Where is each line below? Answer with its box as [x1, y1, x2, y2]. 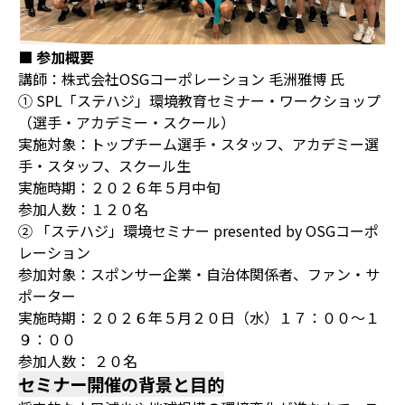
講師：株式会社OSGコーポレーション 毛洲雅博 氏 [18, 67, 344, 89]
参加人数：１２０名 [18, 197, 148, 220]
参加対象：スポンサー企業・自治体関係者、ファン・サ [18, 262, 380, 285]
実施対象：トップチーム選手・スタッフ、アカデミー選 [18, 132, 379, 155]
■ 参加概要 [18, 45, 94, 68]
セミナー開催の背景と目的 [18, 371, 224, 397]
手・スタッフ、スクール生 [18, 154, 191, 176]
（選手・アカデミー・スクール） [18, 110, 235, 133]
